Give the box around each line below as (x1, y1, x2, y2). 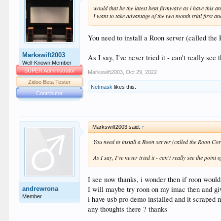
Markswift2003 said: (92, 124, 142, 130)
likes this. (112, 83, 137, 90)
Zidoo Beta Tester (28, 79, 71, 85)
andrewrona (22, 185, 59, 192)
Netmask (91, 83, 113, 90)
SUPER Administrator (24, 68, 75, 74)
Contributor (36, 90, 63, 96)
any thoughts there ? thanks (88, 204, 168, 214)
